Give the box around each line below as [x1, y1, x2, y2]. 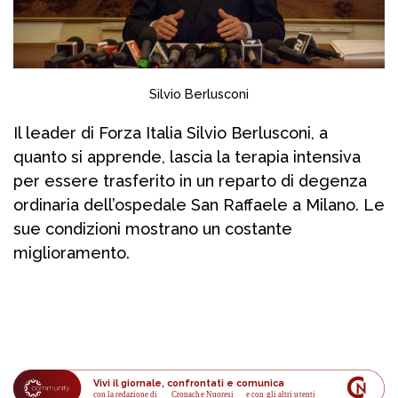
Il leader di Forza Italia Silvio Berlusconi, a [13, 123, 328, 142]
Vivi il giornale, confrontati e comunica [92, 378, 284, 390]
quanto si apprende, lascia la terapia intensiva [13, 147, 361, 166]
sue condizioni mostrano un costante [13, 219, 292, 238]
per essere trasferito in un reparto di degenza [13, 171, 367, 190]
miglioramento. [13, 243, 130, 262]
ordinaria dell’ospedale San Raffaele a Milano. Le [13, 195, 385, 214]
